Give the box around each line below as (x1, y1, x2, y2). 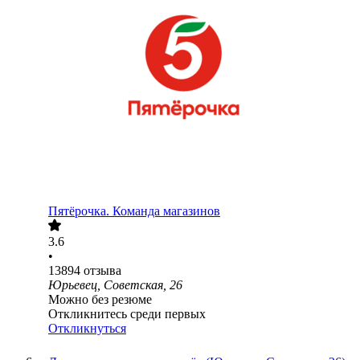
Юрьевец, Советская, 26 (48, 278, 182, 292)
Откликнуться (48, 321, 126, 336)
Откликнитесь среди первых (48, 307, 206, 321)
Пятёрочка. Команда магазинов (48, 204, 220, 219)
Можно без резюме (48, 292, 152, 307)
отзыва (84, 264, 121, 278)
